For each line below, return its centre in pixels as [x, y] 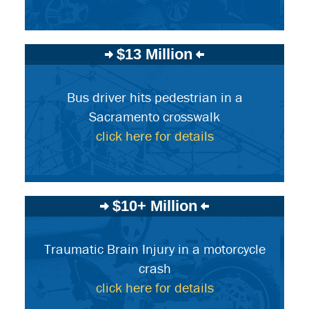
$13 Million [154, 54]
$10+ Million [154, 206]
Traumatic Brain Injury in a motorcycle [154, 249]
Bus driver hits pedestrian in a [154, 97]
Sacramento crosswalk [154, 116]
